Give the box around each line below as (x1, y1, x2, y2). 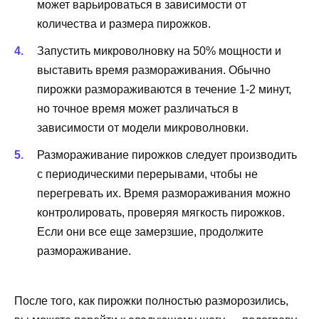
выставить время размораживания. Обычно (37, 63, 271, 76)
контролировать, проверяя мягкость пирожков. (37, 206, 285, 219)
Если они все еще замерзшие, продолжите (37, 226, 263, 239)
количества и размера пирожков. (37, 17, 211, 30)
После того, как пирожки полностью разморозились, (14, 295, 288, 308)
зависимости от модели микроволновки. (37, 121, 249, 134)
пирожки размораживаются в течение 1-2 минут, (37, 83, 291, 95)
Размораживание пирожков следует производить (37, 149, 297, 162)
